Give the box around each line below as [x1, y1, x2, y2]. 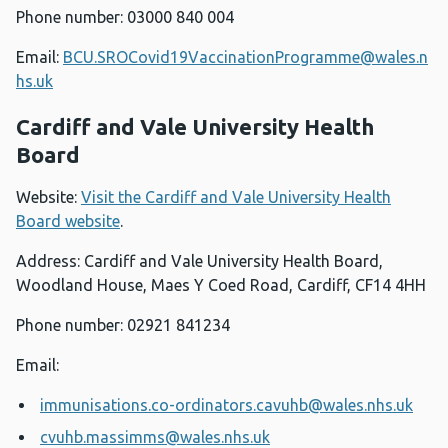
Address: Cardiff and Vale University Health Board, [16, 252, 383, 271]
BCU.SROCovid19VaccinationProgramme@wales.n [63, 48, 428, 67]
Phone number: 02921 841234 [16, 316, 230, 335]
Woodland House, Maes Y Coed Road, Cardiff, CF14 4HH [16, 276, 426, 295]
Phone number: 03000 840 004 [16, 8, 234, 27]
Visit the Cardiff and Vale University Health [81, 188, 391, 207]
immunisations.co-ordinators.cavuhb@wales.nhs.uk [40, 396, 413, 415]
